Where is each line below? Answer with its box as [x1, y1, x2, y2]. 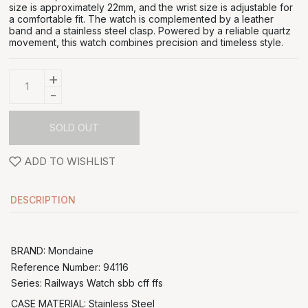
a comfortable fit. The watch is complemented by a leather [9, 12, 274, 25]
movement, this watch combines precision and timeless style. [9, 36, 283, 48]
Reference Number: [11, 261, 103, 273]
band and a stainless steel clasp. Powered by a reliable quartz [9, 24, 291, 36]
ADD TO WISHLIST [25, 155, 115, 168]
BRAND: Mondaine [11, 244, 93, 256]
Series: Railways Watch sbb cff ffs [11, 276, 163, 289]
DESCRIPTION [10, 193, 76, 206]
